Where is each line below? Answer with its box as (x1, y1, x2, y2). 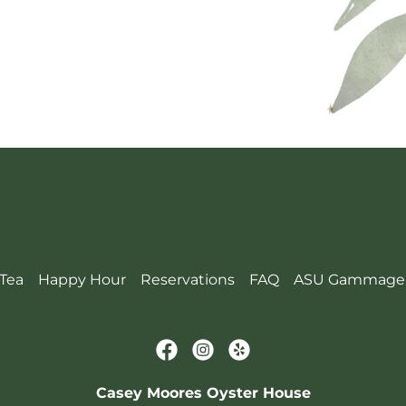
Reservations (140, 270, 235, 288)
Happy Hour (37, 270, 126, 288)
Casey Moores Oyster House (95, 383, 311, 401)
